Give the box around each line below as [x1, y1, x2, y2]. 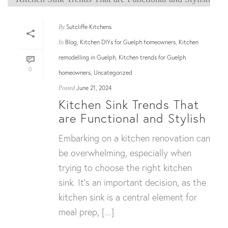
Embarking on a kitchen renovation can [59, 131, 210, 144]
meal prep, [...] [59, 205, 114, 218]
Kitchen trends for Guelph [119, 53, 186, 61]
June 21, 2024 [76, 83, 111, 92]
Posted [59, 84, 75, 92]
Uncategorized [94, 68, 132, 76]
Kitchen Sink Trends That [59, 96, 199, 112]
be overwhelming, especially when [59, 146, 191, 159]
